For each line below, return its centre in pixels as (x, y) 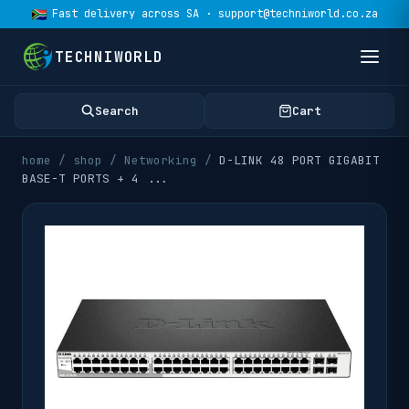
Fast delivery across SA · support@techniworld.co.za (215, 14)
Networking (161, 160)
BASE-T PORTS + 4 (84, 178)
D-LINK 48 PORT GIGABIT (299, 160)
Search (116, 111)
